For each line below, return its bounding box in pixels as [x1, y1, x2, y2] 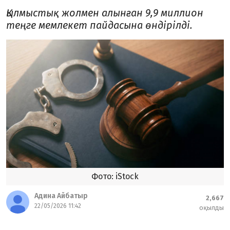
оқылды [199, 204, 224, 212]
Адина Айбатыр [34, 191, 88, 200]
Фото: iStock [91, 171, 139, 181]
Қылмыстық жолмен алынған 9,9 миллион [6, 7, 203, 19]
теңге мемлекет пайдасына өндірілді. [6, 19, 193, 31]
